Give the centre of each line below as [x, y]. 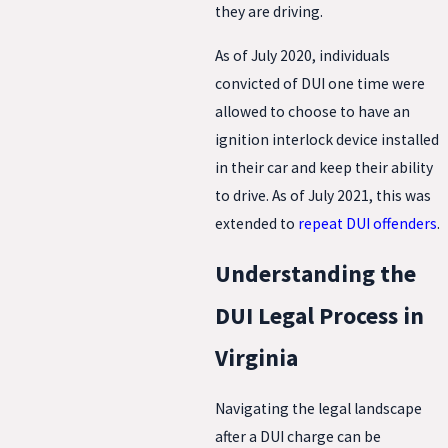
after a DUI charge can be [298, 436]
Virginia [256, 358]
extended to [255, 223]
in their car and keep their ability [324, 167]
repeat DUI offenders [366, 223]
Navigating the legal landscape [318, 408]
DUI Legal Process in [319, 316]
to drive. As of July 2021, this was [323, 195]
